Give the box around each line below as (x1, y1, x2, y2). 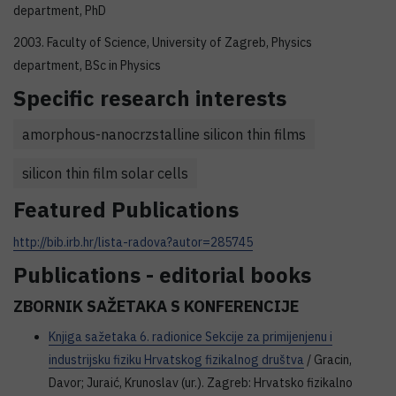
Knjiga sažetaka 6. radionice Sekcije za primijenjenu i (49, 329, 332, 345)
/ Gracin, (304, 352, 352, 368)
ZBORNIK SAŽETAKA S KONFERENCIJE (13, 296, 299, 316)
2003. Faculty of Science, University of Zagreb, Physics (13, 34, 312, 50)
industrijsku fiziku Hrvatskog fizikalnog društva (49, 352, 304, 368)
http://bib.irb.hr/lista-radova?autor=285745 (13, 234, 253, 250)
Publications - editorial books (13, 261, 311, 289)
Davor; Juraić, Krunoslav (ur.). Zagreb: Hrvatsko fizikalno (49, 375, 353, 391)
